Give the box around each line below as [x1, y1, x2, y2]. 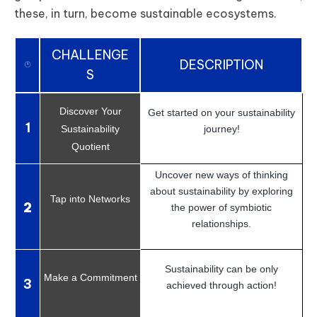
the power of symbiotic [171, 201, 272, 213]
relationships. [192, 217, 251, 229]
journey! [203, 122, 240, 134]
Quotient [71, 140, 110, 152]
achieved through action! [166, 279, 277, 291]
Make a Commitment [43, 271, 137, 283]
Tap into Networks [50, 192, 130, 204]
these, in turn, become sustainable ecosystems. [14, 6, 277, 21]
